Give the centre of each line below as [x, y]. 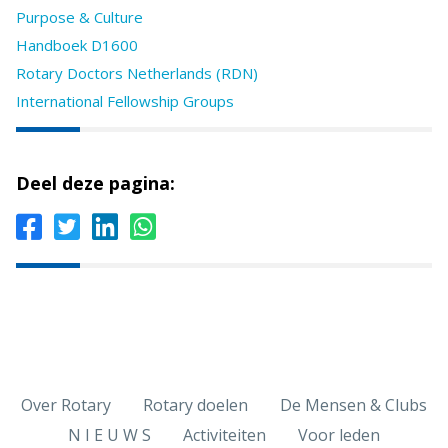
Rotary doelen [195, 405]
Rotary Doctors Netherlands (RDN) [137, 73]
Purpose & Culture [79, 17]
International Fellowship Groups [125, 101]
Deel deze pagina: [95, 182]
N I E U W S [109, 435]
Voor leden [339, 435]
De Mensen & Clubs [353, 405]
